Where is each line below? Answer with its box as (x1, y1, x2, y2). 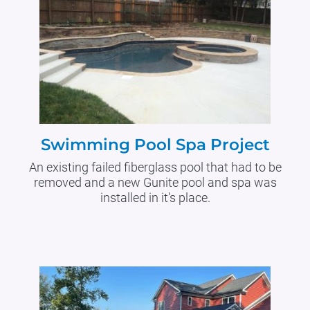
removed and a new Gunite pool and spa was (33, 175, 277, 190)
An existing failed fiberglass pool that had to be (28, 160, 282, 175)
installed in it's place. (100, 190, 210, 206)
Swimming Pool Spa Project (40, 134, 270, 155)
